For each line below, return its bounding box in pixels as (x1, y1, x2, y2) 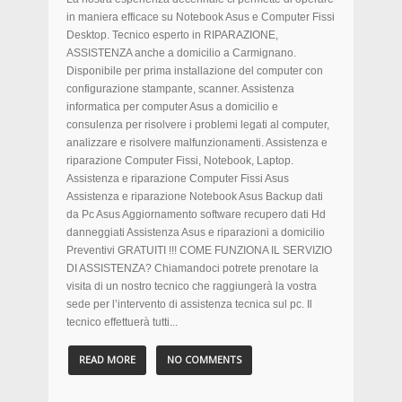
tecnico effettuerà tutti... (66, 316, 178, 328)
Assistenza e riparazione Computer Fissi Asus (66, 172, 289, 185)
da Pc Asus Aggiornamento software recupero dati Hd (66, 208, 326, 221)
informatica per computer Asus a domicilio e (66, 100, 278, 113)
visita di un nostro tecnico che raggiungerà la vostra (66, 280, 317, 293)
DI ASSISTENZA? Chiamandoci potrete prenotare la (66, 262, 319, 275)
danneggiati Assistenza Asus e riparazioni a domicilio (66, 226, 325, 239)
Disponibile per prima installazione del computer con (66, 65, 323, 77)
